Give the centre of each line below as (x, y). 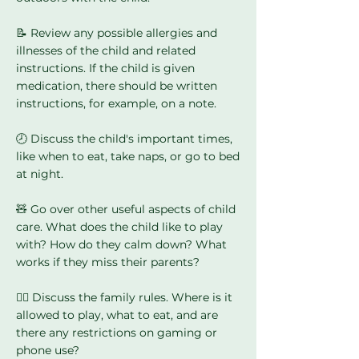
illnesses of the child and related (106, 50)
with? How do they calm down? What (121, 244)
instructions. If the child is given (105, 68)
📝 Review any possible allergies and (117, 33)
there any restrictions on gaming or (117, 333)
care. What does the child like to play (119, 227)
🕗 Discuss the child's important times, (124, 139)
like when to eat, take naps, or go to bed (128, 156)
